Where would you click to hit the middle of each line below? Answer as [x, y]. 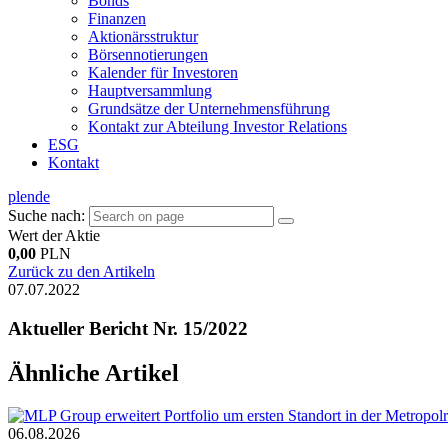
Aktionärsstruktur [143, 36]
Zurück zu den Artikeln [81, 271]
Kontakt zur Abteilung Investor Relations [217, 126]
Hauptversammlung [150, 90]
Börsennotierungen [148, 54]
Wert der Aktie [54, 235]
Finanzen [117, 18]
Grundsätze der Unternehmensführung [209, 108]
